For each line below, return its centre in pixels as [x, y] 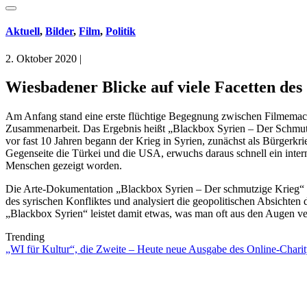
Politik [121, 32]
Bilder [59, 32]
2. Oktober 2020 [41, 58]
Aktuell [23, 32]
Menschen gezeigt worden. [64, 166]
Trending [25, 237]
